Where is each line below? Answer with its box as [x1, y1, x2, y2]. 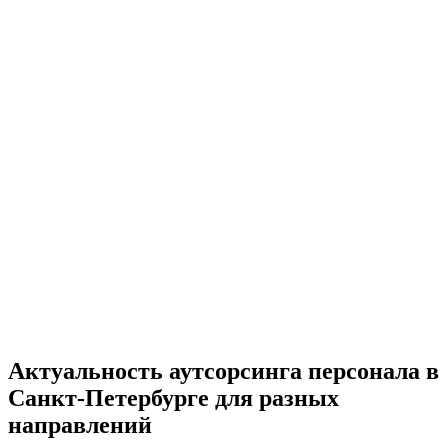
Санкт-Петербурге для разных [8, 384, 339, 411]
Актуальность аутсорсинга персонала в [8, 357, 439, 384]
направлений [8, 411, 152, 438]
